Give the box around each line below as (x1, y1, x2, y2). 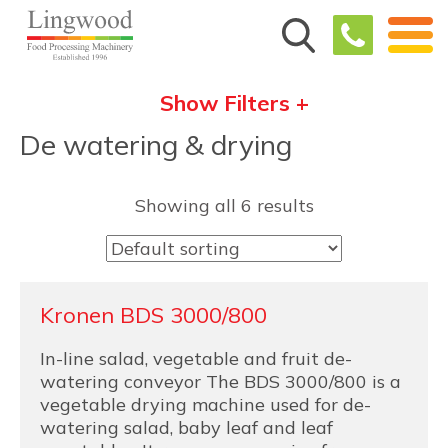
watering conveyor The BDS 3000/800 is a (40, 370, 401, 393)
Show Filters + (159, 89, 309, 117)
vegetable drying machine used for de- (40, 393, 371, 416)
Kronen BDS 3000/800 (40, 301, 267, 329)
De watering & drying (20, 127, 292, 162)
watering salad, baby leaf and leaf (40, 416, 333, 439)
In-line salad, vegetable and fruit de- (40, 347, 352, 370)
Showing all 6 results (134, 194, 314, 217)
